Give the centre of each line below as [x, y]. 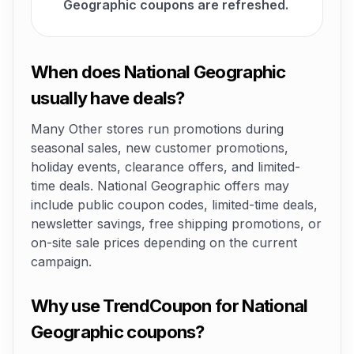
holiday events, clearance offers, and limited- [166, 167]
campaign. [61, 262]
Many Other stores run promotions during [157, 129]
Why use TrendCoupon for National [169, 306]
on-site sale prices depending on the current [164, 243]
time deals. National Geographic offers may [160, 186]
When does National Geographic [158, 72]
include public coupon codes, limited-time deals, [174, 205]
